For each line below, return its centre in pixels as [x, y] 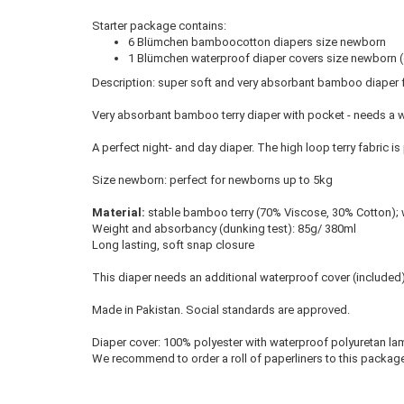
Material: [120, 212]
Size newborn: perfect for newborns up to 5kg [212, 180]
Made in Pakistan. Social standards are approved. [221, 310]
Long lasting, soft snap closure [173, 245]
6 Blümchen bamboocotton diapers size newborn [257, 42]
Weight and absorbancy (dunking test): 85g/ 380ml [224, 229]
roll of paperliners [277, 358]
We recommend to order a [161, 358]
